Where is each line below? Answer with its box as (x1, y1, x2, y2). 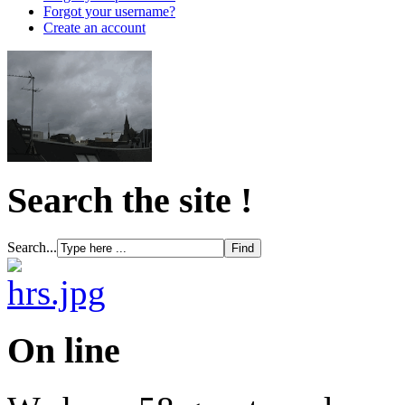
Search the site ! (7, 179, 252, 221)
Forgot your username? (43, 4, 175, 20)
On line (7, 330, 120, 372)
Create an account (43, 20, 146, 36)
